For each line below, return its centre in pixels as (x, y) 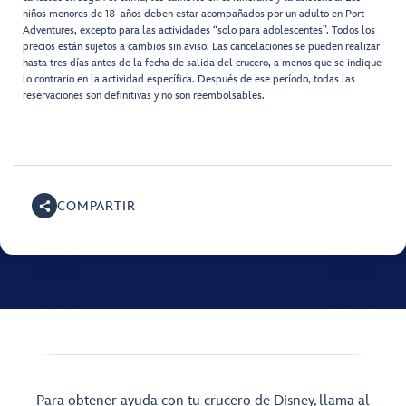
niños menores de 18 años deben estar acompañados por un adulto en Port (193, 14)
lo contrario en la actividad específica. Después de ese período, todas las (189, 80)
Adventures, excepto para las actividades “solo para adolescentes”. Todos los (199, 31)
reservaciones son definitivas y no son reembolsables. (144, 96)
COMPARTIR (97, 206)
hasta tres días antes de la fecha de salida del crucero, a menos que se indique (202, 63)
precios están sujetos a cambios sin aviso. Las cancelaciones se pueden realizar (201, 47)
